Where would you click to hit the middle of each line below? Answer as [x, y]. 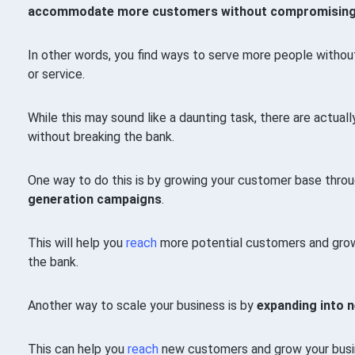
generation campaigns [94, 199]
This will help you [76, 242]
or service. [56, 74]
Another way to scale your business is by [142, 305]
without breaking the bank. [101, 136]
